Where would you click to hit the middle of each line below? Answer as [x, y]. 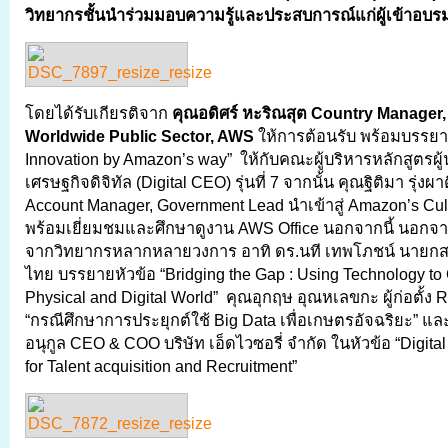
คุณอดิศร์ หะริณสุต [241, 113]
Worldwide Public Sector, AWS [139, 136]
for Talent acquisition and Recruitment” [161, 366]
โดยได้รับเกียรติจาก [98, 113]
